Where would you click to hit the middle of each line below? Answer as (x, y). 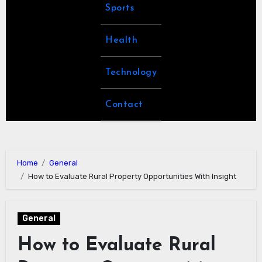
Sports (120, 8)
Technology (131, 73)
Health (121, 41)
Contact (124, 105)
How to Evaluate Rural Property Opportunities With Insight (132, 176)
